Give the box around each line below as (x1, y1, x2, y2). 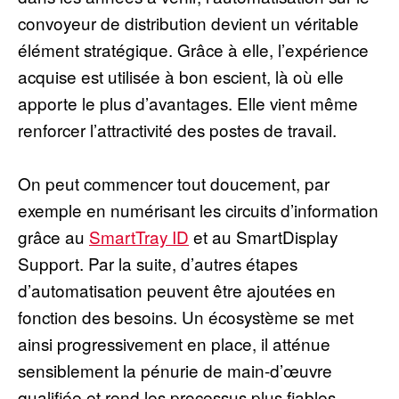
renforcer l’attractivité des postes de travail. (18, 117, 337, 142)
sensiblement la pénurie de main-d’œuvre (18, 357, 332, 382)
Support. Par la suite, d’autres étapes (18, 250, 297, 275)
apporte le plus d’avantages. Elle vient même (18, 90, 358, 115)
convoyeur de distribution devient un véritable (18, 10, 359, 35)
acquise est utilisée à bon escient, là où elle (18, 63, 344, 88)
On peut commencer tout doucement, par (18, 170, 330, 195)
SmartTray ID (89, 224, 189, 248)
